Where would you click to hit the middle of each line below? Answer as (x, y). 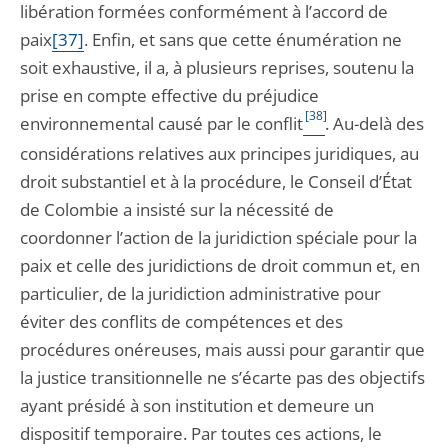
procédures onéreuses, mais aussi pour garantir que (222, 349)
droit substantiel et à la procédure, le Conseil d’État (216, 181)
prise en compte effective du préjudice (169, 95)
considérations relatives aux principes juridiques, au (219, 153)
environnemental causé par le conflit (161, 123)
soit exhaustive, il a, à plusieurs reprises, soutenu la (217, 67)
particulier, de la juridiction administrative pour (200, 293)
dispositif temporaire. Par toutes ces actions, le (201, 433)
